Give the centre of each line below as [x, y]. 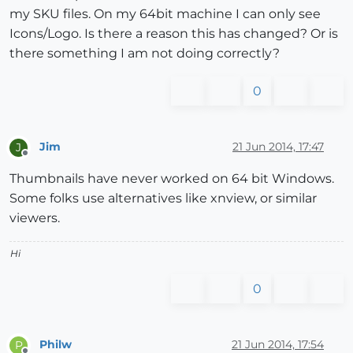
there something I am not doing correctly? [145, 53]
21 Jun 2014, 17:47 [278, 147]
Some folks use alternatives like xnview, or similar [163, 198]
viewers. [35, 217]
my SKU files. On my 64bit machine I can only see [165, 13]
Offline [40, 159]
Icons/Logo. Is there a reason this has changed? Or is [174, 33]
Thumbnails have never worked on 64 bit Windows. [172, 178]
